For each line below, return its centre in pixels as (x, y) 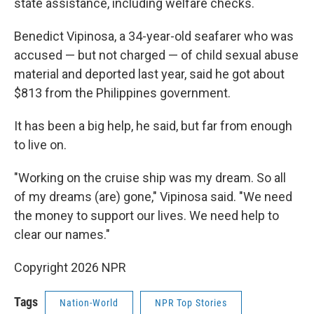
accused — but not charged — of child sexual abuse (156, 55)
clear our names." (62, 234)
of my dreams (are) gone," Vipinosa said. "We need (153, 196)
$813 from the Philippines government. (122, 93)
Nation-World (89, 302)
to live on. (40, 144)
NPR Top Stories (191, 302)
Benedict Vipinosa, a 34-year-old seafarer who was (154, 36)
